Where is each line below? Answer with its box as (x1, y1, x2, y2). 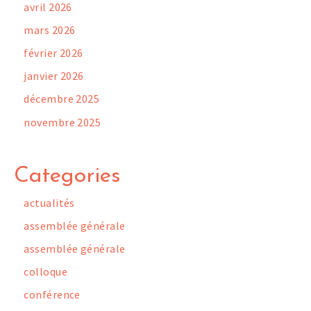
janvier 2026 (24, 69, 84, 83)
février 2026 (24, 46, 83, 60)
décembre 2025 (24, 92, 100, 106)
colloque (24, 264, 67, 279)
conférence (24, 287, 81, 302)
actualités (24, 195, 75, 210)
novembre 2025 (24, 115, 101, 129)
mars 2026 (24, 22, 76, 37)
